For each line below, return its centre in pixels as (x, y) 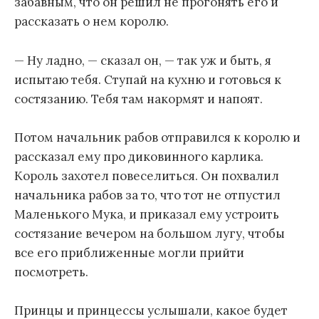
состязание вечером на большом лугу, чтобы (150, 233)
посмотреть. (51, 272)
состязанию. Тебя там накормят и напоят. (138, 99)
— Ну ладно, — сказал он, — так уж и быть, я (143, 60)
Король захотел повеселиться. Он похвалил (147, 176)
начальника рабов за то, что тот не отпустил (147, 195)
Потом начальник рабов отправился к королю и (157, 137)
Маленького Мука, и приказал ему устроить (147, 214)
